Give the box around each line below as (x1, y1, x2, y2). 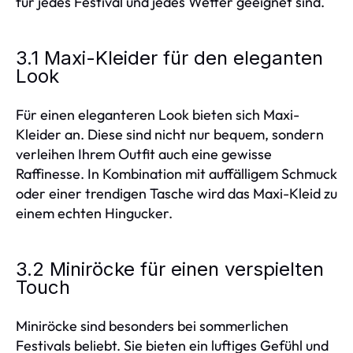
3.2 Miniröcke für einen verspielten (16, 258, 324, 281)
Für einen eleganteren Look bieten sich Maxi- (16, 106, 299, 124)
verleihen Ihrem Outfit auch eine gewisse (16, 145, 272, 163)
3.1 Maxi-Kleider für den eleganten (16, 46, 323, 69)
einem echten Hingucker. (16, 204, 173, 222)
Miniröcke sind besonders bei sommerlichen (16, 317, 288, 335)
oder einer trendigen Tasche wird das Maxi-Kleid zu (16, 184, 337, 203)
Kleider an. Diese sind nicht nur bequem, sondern (16, 125, 324, 143)
